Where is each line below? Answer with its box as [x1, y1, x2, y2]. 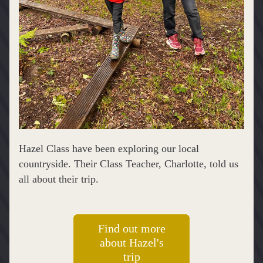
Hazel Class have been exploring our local [19, 143, 199, 154]
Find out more [97, 222, 166, 235]
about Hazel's [99, 236, 164, 249]
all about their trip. [19, 173, 99, 185]
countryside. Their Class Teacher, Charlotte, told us [19, 158, 238, 170]
